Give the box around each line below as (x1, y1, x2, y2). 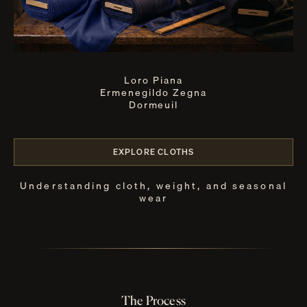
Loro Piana (124, 73, 183, 88)
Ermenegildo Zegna (100, 85, 207, 101)
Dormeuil (128, 97, 179, 113)
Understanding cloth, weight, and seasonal (20, 178, 287, 194)
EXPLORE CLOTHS (112, 145, 195, 159)
